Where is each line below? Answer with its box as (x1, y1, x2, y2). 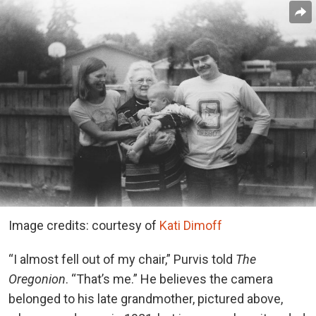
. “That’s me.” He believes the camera (66, 272, 273, 287)
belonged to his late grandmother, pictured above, (8, 291, 283, 307)
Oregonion (8, 272, 66, 287)
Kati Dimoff (159, 218, 222, 233)
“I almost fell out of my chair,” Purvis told (8, 252, 236, 267)
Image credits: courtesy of (8, 218, 159, 233)
